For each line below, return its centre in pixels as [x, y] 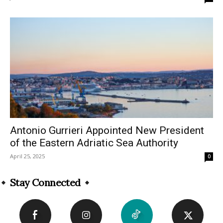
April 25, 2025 [27, 156]
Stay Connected [45, 182]
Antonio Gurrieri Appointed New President [107, 130]
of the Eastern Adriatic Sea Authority [94, 143]
